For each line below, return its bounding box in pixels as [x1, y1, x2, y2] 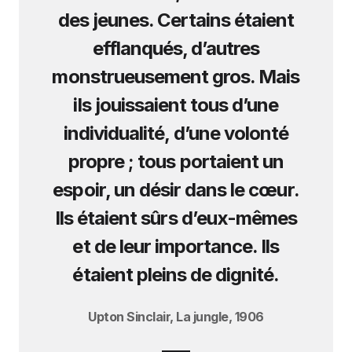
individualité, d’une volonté [63, 122, 289, 145]
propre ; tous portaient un [68, 150, 284, 173]
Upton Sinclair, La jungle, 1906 [88, 309, 264, 324]
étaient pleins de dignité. [72, 263, 280, 286]
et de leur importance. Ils [72, 235, 280, 258]
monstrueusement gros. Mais [52, 65, 300, 88]
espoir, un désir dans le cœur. [53, 178, 299, 201]
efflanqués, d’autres [92, 37, 260, 60]
